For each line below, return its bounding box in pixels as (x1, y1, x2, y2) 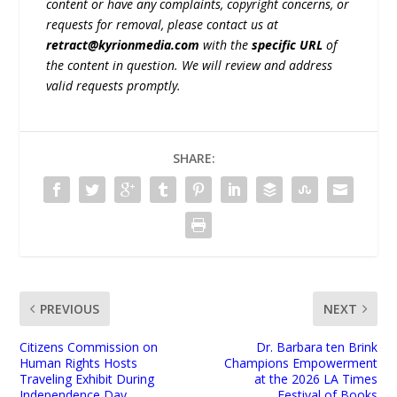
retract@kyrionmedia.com (46, 36, 200, 54)
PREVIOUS (40, 300, 100, 318)
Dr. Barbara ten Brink (255, 339, 378, 356)
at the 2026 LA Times (253, 370, 378, 388)
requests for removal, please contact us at (46, 16, 279, 34)
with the (199, 36, 253, 54)
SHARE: (173, 150, 215, 167)
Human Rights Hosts (19, 354, 138, 372)
